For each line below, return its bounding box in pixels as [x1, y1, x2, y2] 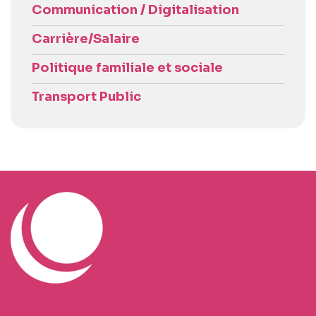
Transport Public [32, 89, 141, 105]
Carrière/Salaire [32, 31, 140, 47]
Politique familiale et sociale [32, 60, 223, 76]
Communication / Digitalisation [32, 2, 239, 18]
